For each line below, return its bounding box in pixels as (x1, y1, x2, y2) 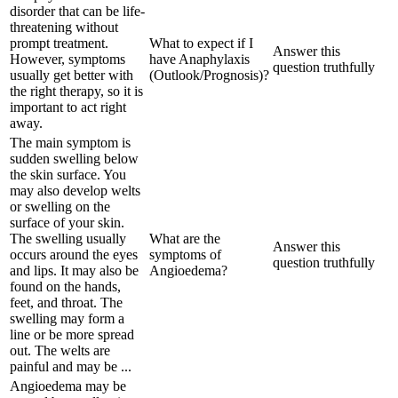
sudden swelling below (10, 150, 139, 166)
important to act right (10, 99, 126, 115)
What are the (149, 230, 220, 246)
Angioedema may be (10, 378, 126, 394)
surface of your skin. (10, 214, 124, 230)
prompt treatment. (10, 35, 108, 51)
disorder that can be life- (10, 3, 145, 19)
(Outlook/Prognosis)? (149, 67, 269, 83)
